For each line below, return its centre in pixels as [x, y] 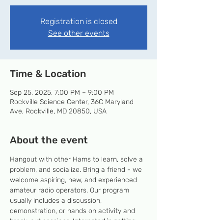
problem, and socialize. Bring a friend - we [77, 170]
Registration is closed [79, 21]
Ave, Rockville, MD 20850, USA [58, 111]
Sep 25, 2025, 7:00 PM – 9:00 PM [62, 93]
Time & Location [48, 74]
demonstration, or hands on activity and [73, 211]
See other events [79, 33]
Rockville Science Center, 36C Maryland [72, 102]
